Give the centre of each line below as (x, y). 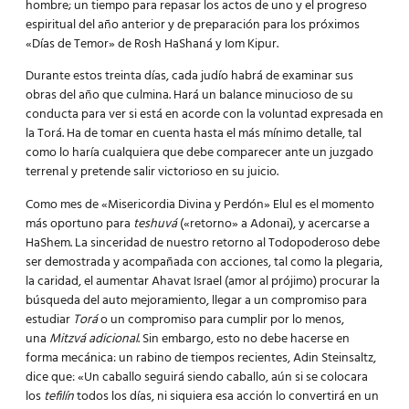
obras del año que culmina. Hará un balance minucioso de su (189, 96)
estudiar (49, 320)
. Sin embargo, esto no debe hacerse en (244, 339)
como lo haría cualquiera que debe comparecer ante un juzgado (199, 153)
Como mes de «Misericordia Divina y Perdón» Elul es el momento (200, 204)
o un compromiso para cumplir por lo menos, (221, 320)
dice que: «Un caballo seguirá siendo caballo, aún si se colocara (197, 377)
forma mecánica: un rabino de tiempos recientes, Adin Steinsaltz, (201, 358)
